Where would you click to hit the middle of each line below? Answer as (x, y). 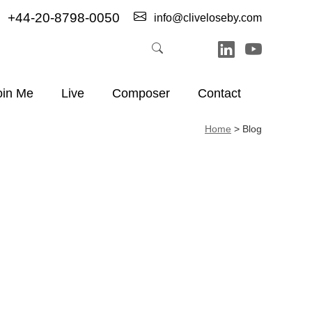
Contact (219, 93)
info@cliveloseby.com (206, 18)
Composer (141, 93)
